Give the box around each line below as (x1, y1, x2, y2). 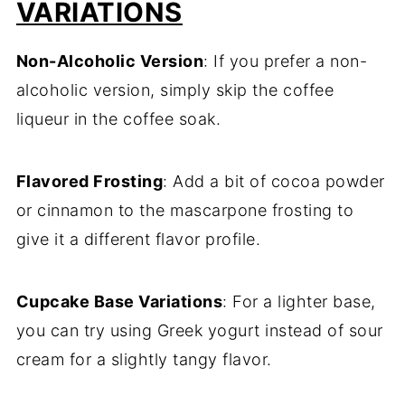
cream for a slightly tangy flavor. (15, 350, 272, 370)
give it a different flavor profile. (15, 230, 261, 250)
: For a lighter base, (222, 292, 376, 312)
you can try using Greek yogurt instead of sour (15, 321, 383, 341)
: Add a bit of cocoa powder (163, 172, 385, 192)
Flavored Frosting (15, 172, 164, 192)
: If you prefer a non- (203, 52, 368, 71)
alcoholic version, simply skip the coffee (15, 80, 334, 100)
